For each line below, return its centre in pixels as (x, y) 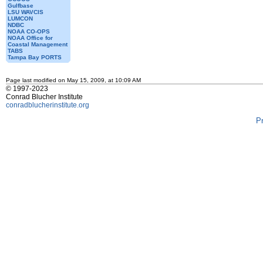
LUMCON (20, 18)
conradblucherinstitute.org (48, 105)
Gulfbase (21, 6)
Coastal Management (38, 44)
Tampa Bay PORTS (35, 57)
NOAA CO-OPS (29, 31)
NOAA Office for (30, 38)
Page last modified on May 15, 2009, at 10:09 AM (73, 80)
